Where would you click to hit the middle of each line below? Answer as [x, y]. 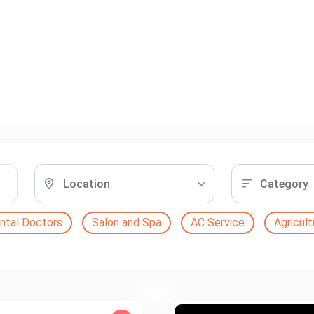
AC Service [217, 223]
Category [284, 184]
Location [86, 184]
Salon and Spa [126, 223]
